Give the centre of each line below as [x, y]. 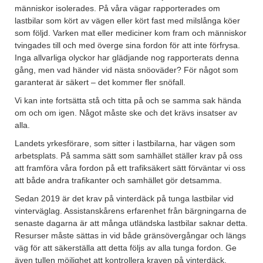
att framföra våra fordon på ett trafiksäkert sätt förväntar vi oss [130, 168]
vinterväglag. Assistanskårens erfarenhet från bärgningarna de [131, 211]
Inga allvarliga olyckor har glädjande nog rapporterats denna [127, 58]
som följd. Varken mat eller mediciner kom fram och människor [131, 33]
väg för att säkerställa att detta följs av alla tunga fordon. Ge [126, 248]
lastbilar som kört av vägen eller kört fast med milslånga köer [127, 21]
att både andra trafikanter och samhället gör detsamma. [118, 181]
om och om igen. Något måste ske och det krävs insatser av [126, 113]
